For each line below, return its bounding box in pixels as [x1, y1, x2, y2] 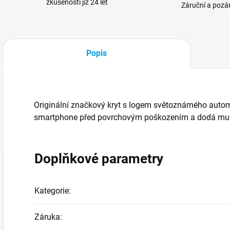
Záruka [34, 212, 60, 222]
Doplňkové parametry [34, 151, 163, 166]
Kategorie [34, 186, 69, 196]
